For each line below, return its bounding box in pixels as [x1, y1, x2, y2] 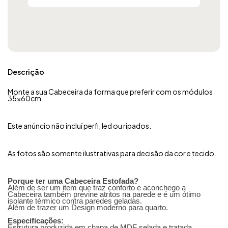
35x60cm [8, 93, 41, 103]
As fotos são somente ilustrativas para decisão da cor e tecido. [8, 148, 216, 158]
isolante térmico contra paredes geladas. [8, 196, 142, 205]
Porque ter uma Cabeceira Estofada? [8, 176, 138, 185]
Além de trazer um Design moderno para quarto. [8, 203, 168, 212]
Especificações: [8, 216, 64, 225]
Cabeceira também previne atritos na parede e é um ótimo [8, 189, 201, 198]
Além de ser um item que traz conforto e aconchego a [8, 183, 186, 192]
